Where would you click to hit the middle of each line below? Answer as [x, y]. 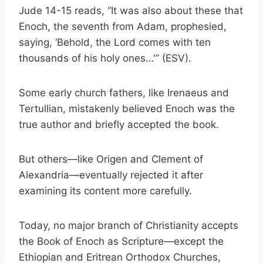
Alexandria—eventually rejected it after [111, 175]
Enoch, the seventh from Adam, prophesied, [123, 26]
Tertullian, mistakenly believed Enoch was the [127, 108]
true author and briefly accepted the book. [119, 124]
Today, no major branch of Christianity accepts [129, 225]
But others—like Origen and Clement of [111, 159]
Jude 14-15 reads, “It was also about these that [131, 10]
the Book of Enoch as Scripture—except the [121, 241]
